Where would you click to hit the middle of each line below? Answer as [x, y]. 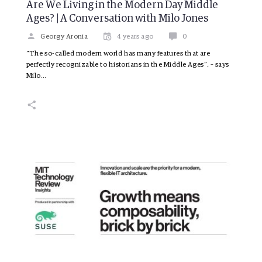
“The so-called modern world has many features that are [118, 54]
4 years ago [135, 37]
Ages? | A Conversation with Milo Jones [117, 18]
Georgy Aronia [64, 37]
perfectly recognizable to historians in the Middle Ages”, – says [128, 65]
